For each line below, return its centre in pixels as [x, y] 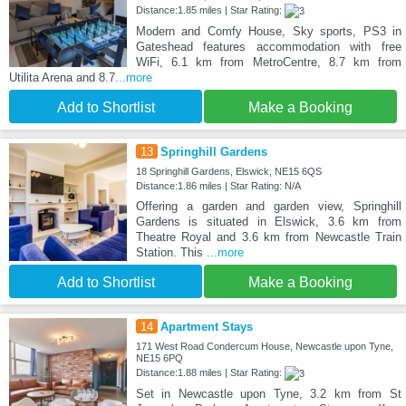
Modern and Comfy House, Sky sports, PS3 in [268, 31]
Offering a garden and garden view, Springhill [268, 206]
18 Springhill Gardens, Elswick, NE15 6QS [228, 171]
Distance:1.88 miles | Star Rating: [210, 372]
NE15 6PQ [159, 358]
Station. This [171, 252]
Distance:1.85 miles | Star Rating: [210, 10]
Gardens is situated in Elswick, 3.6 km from [268, 221]
